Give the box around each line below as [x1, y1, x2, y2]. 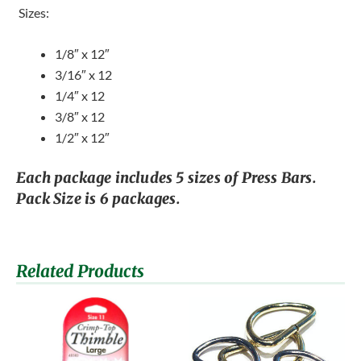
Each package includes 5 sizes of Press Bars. [16, 168, 317, 188]
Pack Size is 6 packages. [16, 189, 184, 209]
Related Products [16, 261, 144, 283]
